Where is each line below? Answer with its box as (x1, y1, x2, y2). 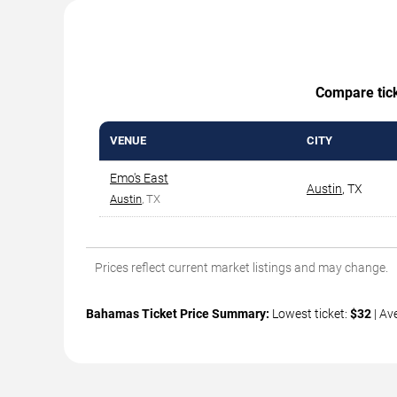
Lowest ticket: (269, 306, 350, 321)
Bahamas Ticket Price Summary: (86, 306, 269, 321)
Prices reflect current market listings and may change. (95, 260, 388, 275)
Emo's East (110, 170, 168, 185)
